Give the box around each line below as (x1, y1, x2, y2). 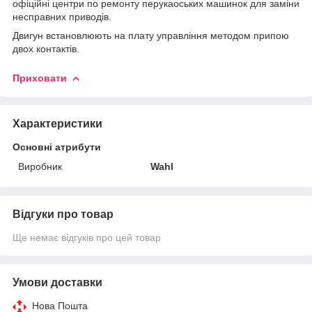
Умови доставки (13, 276, 102, 288)
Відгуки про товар (13, 208, 114, 220)
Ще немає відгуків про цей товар (13, 231, 161, 243)
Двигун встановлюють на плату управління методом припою (13, 29, 289, 41)
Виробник (18, 160, 62, 172)
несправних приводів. (13, 10, 111, 22)
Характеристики (13, 117, 102, 130)
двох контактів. (13, 42, 79, 54)
